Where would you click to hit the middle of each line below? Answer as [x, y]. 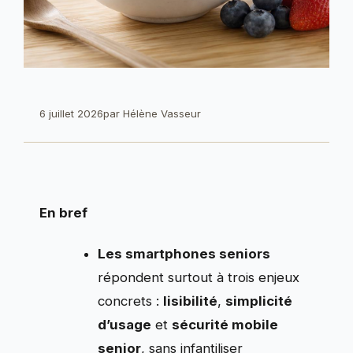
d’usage [125, 324]
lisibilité [191, 301]
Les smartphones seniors [184, 253]
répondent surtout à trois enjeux [199, 277]
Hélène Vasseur [162, 113]
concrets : [131, 301]
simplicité [259, 301]
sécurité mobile [225, 324]
